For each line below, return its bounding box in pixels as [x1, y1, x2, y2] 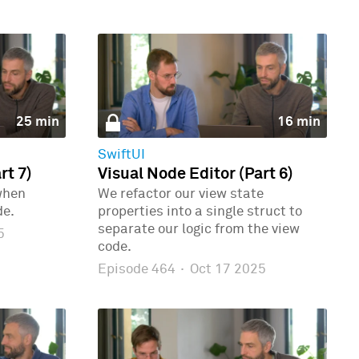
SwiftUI [98, 148, 145, 162]
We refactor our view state [98, 188, 264, 202]
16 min [276, 115, 321, 129]
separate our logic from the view [98, 223, 300, 237]
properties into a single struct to [98, 205, 302, 220]
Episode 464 [98, 262, 179, 276]
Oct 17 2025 [186, 262, 266, 276]
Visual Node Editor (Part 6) [98, 166, 293, 183]
